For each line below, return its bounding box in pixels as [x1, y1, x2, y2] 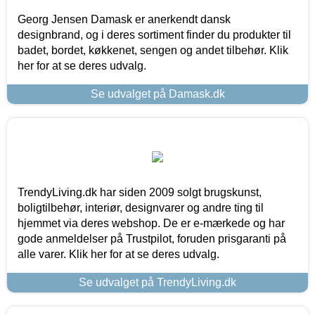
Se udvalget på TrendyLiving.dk [79, 276, 236, 288]
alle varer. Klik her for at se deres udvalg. [18, 247, 219, 260]
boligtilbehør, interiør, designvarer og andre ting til [18, 201, 264, 214]
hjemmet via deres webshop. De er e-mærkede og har [18, 217, 285, 229]
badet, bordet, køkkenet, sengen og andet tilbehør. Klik [18, 44, 288, 56]
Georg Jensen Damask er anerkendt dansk [18, 13, 231, 25]
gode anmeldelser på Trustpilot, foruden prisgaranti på [18, 232, 286, 245]
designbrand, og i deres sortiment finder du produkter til [18, 28, 291, 41]
